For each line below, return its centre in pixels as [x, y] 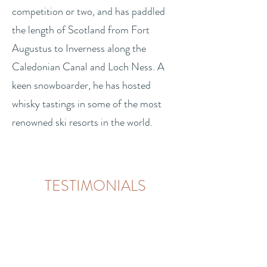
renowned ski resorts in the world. [82, 122]
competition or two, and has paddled [89, 11]
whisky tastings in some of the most [87, 103]
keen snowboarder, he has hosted [81, 85]
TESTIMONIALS [95, 186]
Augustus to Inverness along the [79, 48]
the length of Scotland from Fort [81, 30]
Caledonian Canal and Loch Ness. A [88, 66]
